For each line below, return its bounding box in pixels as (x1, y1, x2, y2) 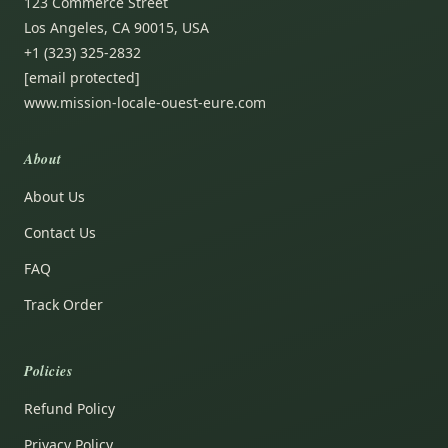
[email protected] (24, 68, 140, 88)
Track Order (24, 295, 103, 315)
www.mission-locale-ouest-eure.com (24, 93, 266, 113)
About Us (24, 187, 85, 207)
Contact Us (24, 223, 96, 243)
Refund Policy (24, 399, 115, 419)
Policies (24, 361, 73, 382)
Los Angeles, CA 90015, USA (24, 18, 209, 38)
